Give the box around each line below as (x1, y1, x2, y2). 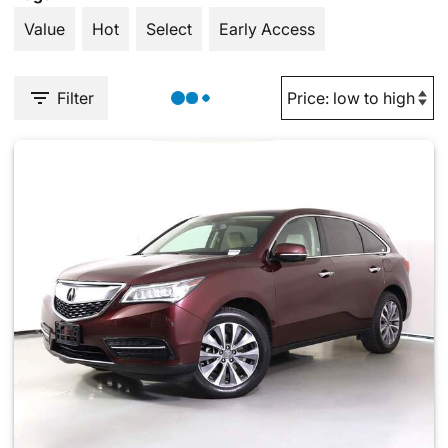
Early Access (219, 19, 315, 39)
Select (146, 19, 192, 39)
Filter (57, 88, 94, 108)
